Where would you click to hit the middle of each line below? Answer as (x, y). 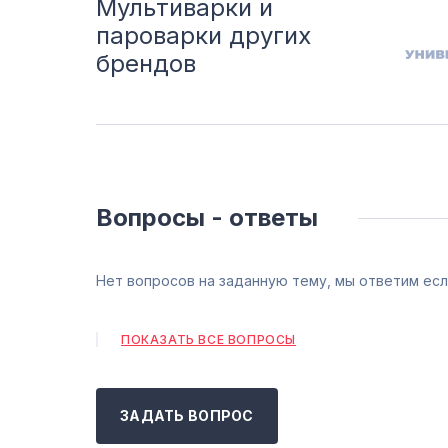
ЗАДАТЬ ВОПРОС (187, 415)
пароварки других (203, 35)
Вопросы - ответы (207, 217)
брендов (146, 63)
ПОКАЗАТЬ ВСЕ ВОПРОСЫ (208, 339)
